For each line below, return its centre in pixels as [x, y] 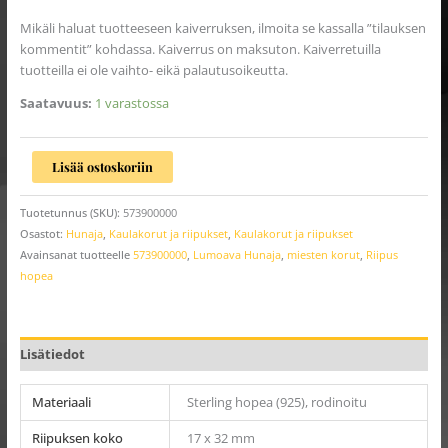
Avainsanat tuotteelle [76, 255]
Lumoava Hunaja [236, 255]
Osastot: [42, 234]
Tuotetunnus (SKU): [71, 213]
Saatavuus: [55, 103]
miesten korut [323, 255]
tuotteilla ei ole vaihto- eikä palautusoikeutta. [153, 69]
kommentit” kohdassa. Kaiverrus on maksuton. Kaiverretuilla [200, 48]
